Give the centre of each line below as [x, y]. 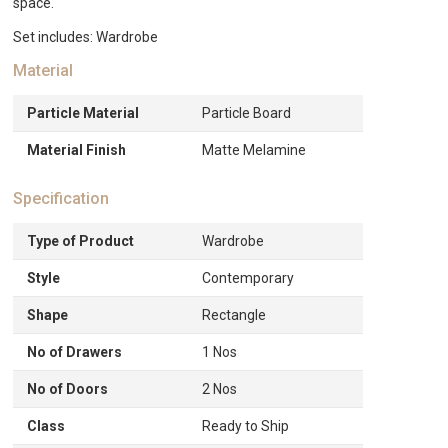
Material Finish [77, 150]
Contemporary [248, 278]
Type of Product [81, 241]
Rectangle [234, 315]
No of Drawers [75, 352]
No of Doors [68, 389]
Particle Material [83, 113]
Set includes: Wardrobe [86, 37]
